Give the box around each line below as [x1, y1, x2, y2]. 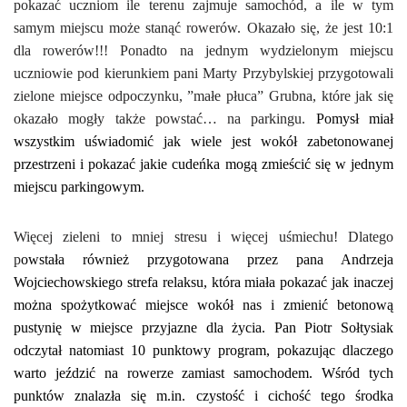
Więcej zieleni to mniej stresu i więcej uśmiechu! [14, 228, 338, 244]
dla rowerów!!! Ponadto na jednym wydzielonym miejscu [14, 42, 393, 58]
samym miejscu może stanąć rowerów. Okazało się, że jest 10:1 [14, 19, 393, 35]
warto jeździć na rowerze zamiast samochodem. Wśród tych [14, 364, 393, 381]
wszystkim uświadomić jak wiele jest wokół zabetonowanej [14, 133, 393, 149]
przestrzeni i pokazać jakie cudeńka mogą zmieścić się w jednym [14, 155, 393, 172]
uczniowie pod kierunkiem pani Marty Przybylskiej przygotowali [14, 65, 393, 81]
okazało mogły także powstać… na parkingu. [14, 110, 316, 126]
